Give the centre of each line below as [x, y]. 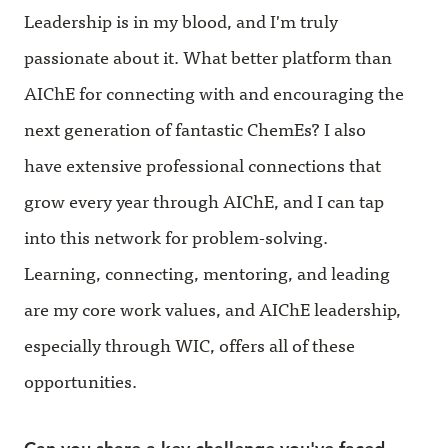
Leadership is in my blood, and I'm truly [181, 20]
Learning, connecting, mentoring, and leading [207, 272]
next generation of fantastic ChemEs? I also [195, 128]
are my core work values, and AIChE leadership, [212, 308]
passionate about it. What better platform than [208, 56]
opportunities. [80, 380]
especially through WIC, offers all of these [189, 344]
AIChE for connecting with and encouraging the [214, 92]
